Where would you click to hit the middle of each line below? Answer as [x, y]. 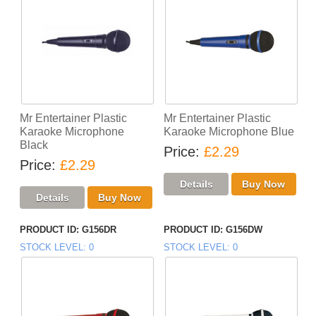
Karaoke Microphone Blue [229, 132]
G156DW [244, 230]
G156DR [99, 230]
